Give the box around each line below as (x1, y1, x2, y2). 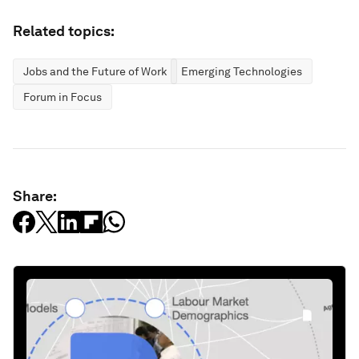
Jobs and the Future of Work (23, 65, 167, 78)
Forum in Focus (23, 91, 102, 103)
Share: (13, 188, 57, 204)
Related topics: (13, 22, 115, 39)
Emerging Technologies (181, 65, 302, 78)
